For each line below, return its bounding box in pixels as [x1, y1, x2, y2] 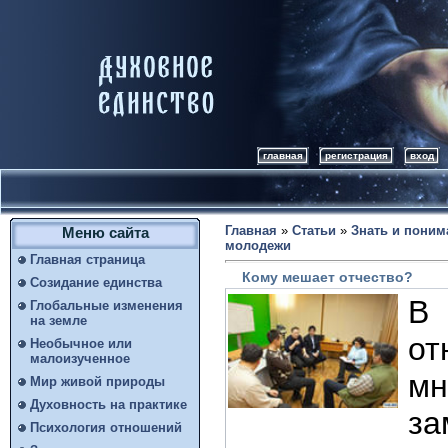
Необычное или [30, 336, 132, 351]
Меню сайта [61, 225, 149, 241]
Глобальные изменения [30, 298, 183, 313]
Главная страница [30, 252, 145, 267]
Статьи [292, 223, 336, 238]
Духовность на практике [30, 397, 187, 412]
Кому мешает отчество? [242, 269, 413, 286]
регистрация [325, 149, 388, 161]
